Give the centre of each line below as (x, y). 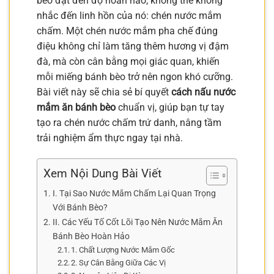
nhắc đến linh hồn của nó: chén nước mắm (129, 16)
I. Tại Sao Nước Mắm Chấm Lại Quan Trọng (134, 193)
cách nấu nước (203, 92)
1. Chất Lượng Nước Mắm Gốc (123, 250)
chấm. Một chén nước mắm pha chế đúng (127, 31)
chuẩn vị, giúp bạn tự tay (170, 107)
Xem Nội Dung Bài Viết (102, 174)
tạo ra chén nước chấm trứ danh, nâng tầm (129, 123)
